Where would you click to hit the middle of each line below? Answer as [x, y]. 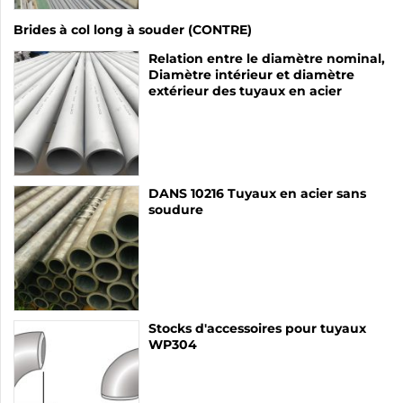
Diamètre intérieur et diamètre [251, 74]
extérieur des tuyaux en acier [245, 90]
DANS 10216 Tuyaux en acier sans [257, 193]
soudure [176, 209]
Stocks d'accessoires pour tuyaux [257, 328]
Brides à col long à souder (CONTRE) [133, 29]
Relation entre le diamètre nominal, [267, 58]
